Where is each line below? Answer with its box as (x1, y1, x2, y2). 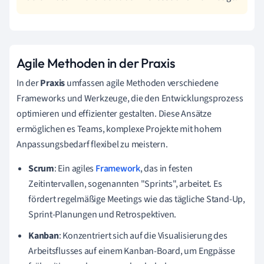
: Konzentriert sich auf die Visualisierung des (58, 229, 227, 242)
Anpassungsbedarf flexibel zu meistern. (16, 137, 168, 151)
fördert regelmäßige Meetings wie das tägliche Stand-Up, (28, 192, 245, 206)
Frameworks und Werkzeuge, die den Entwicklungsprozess (16, 91, 243, 105)
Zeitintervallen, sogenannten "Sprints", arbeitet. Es (28, 177, 222, 190)
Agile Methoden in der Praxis (16, 54, 175, 71)
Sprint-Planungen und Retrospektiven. (28, 207, 177, 221)
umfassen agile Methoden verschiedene (65, 76, 219, 90)
